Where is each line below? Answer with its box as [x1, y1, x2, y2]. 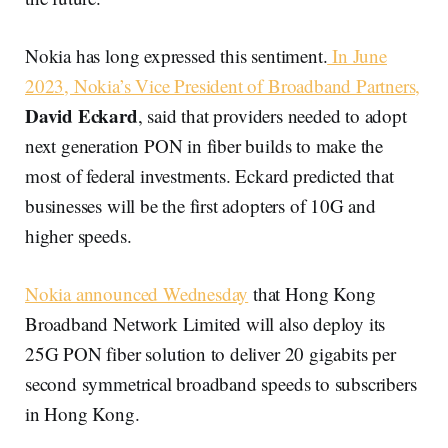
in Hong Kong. [25, 400, 146, 426]
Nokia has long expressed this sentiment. [25, 42, 328, 68]
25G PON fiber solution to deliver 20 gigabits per [25, 340, 396, 366]
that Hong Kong [248, 280, 376, 306]
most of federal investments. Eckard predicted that [25, 162, 394, 188]
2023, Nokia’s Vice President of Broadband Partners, [25, 72, 421, 98]
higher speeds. [25, 222, 132, 248]
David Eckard [25, 101, 138, 129]
